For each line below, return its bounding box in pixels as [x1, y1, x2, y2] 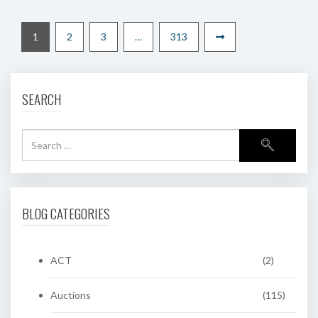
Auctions [50, 289, 91, 301]
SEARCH [22, 89, 61, 109]
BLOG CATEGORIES [22, 203, 110, 223]
